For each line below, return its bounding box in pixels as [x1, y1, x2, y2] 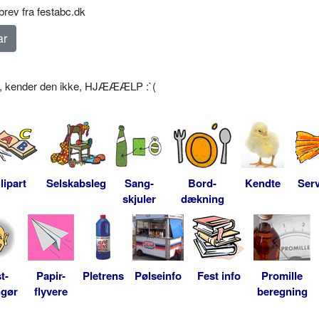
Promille [261, 267, 303, 283]
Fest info [197, 267, 241, 283]
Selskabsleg [46, 174, 106, 191]
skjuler [122, 190, 156, 206]
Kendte [245, 174, 281, 191]
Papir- [36, 267, 66, 283]
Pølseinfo [135, 267, 182, 283]
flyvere [34, 283, 68, 299]
